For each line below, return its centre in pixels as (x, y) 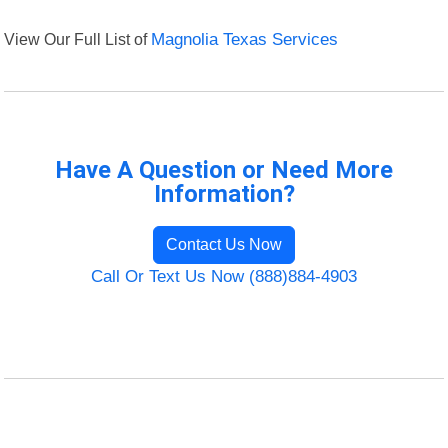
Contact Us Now (224, 245)
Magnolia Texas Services (245, 40)
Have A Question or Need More (224, 170)
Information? (224, 194)
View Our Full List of (78, 39)
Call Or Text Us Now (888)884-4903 (224, 277)
